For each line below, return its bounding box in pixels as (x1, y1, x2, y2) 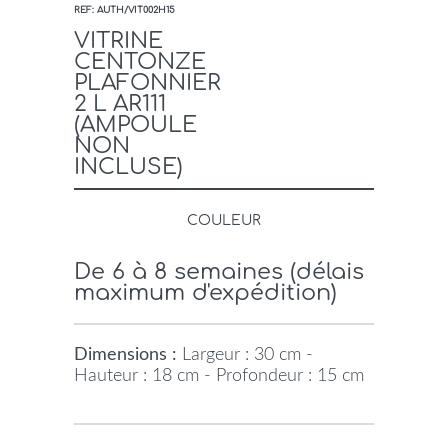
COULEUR (187, 212, 261, 228)
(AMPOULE (74, 112, 197, 137)
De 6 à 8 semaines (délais (74, 258, 364, 284)
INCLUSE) (74, 154, 183, 179)
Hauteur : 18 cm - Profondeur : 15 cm (74, 366, 364, 385)
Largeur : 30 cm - (177, 345, 313, 364)
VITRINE (74, 28, 163, 53)
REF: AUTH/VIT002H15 (74, 4, 175, 15)
